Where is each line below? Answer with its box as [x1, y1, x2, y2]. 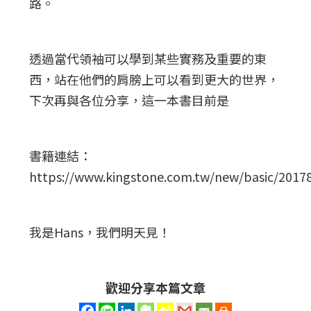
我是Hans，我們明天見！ [29, 222, 171, 241]
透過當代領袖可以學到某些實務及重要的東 [29, 49, 267, 67]
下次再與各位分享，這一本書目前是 [29, 90, 230, 109]
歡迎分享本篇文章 [106, 278, 205, 296]
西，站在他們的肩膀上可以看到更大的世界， [29, 69, 280, 88]
